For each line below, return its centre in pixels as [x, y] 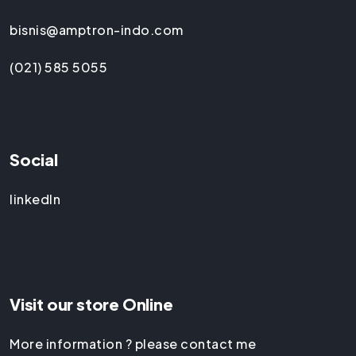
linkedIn [35, 199]
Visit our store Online [91, 304]
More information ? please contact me [133, 343]
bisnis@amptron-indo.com [97, 29]
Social [34, 160]
